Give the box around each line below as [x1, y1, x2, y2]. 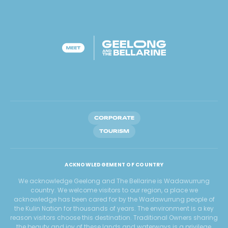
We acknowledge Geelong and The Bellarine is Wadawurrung [18, 176, 210, 185]
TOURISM [99, 127, 129, 134]
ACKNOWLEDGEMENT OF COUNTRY [65, 160, 163, 168]
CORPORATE [94, 114, 134, 121]
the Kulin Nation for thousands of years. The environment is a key [14, 204, 214, 213]
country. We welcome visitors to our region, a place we [30, 185, 198, 194]
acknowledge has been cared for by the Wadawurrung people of [13, 194, 215, 204]
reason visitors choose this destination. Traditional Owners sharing [10, 213, 218, 222]
